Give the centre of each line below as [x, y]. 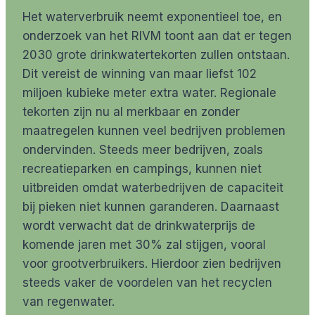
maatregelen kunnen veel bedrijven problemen [154, 131]
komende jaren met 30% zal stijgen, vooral [144, 245]
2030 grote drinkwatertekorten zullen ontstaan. [156, 55]
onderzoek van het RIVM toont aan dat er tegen [157, 36]
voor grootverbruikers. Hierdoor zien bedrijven [152, 264]
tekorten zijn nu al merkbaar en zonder [131, 112]
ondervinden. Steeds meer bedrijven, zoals [143, 150]
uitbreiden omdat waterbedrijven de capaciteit [153, 188]
